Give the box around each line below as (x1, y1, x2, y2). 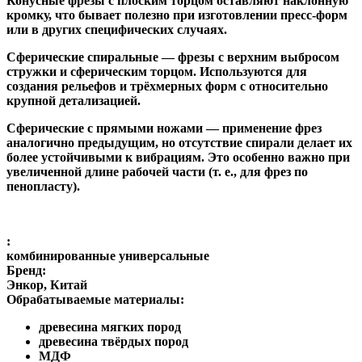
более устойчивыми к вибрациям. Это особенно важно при (6, 149, 350, 164)
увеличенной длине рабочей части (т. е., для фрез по (6, 164, 308, 179)
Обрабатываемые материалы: (6, 292, 184, 306)
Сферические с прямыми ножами (6, 120, 203, 135)
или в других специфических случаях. (6, 22, 227, 36)
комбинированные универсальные (6, 248, 209, 263)
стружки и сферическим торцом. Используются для (6, 64, 307, 78)
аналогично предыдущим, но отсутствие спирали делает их (6, 135, 352, 149)
